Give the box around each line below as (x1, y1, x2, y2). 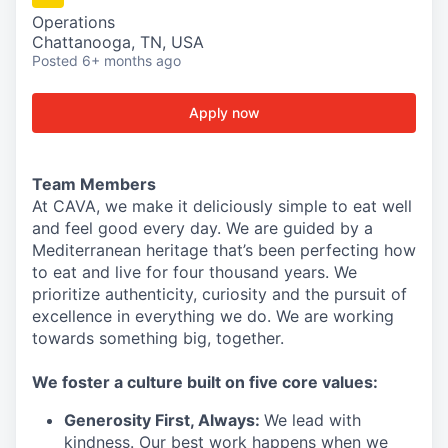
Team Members (32, 174, 156, 194)
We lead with (264, 410, 361, 430)
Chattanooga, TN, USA (32, 32, 204, 52)
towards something (32, 328, 183, 348)
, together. (207, 328, 284, 348)
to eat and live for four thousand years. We (32, 262, 357, 282)
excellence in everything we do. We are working (32, 306, 394, 326)
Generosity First (64, 410, 190, 430)
